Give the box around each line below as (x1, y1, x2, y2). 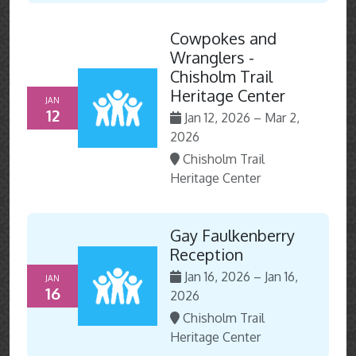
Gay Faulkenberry (170, 225, 295, 246)
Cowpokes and (170, 28, 277, 49)
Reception (170, 244, 243, 265)
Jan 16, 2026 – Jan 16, (184, 269, 298, 285)
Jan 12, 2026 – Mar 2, (184, 110, 300, 126)
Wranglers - (170, 47, 254, 68)
